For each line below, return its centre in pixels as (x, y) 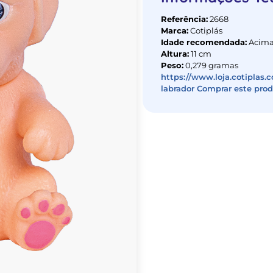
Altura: (175, 54)
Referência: (184, 19)
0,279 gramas (211, 66)
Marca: (175, 31)
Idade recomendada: (204, 42)
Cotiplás (205, 31)
